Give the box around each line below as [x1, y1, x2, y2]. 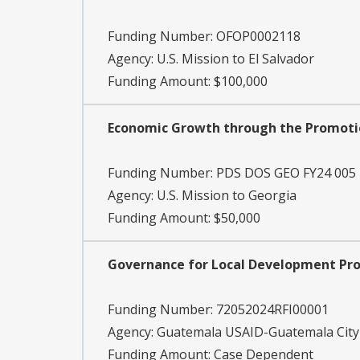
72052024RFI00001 [216, 301, 329, 319]
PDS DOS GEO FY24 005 [216, 164, 356, 182]
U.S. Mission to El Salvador [157, 50, 314, 68]
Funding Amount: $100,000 [108, 72, 268, 91]
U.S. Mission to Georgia [157, 186, 297, 205]
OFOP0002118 [216, 27, 301, 46]
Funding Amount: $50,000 [108, 209, 260, 227]
